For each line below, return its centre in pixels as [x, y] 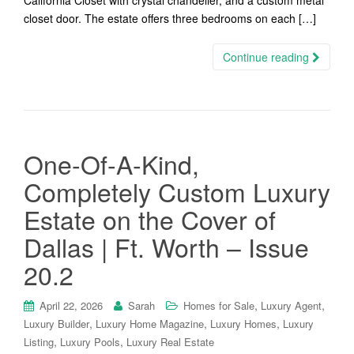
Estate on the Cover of [150, 219]
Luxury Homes [243, 324]
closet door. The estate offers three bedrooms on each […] [170, 18]
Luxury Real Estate [170, 342]
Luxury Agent [291, 305]
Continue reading [267, 57]
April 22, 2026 [71, 305]
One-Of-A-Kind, [111, 164]
